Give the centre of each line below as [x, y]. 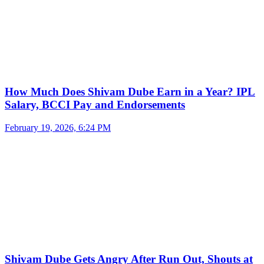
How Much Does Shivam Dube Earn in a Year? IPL [130, 92]
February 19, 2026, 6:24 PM [58, 127]
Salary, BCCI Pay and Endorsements [95, 105]
